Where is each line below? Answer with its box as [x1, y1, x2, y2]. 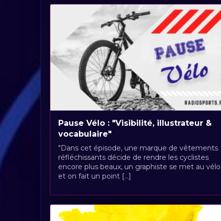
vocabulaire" [58, 129, 111, 139]
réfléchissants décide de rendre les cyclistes [58, 152, 209, 162]
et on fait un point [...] [58, 171, 131, 181]
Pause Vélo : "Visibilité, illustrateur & [58, 118, 212, 128]
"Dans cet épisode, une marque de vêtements [58, 143, 218, 152]
